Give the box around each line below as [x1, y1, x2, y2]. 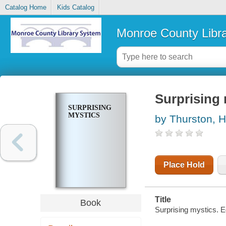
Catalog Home [5, 4, 46, 12]
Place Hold [163, 160, 205, 169]
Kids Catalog [56, 4, 94, 12]
